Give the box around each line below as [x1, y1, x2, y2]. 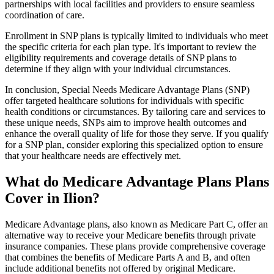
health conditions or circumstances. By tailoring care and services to [5, 106, 265, 117]
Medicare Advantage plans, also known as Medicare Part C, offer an [5, 218, 268, 229]
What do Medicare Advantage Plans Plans [5, 174, 269, 190]
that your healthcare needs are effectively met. [5, 150, 181, 161]
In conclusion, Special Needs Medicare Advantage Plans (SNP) [5, 84, 250, 95]
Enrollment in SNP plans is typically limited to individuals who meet [5, 31, 268, 42]
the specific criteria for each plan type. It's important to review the [5, 42, 256, 53]
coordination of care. [5, 10, 84, 21]
